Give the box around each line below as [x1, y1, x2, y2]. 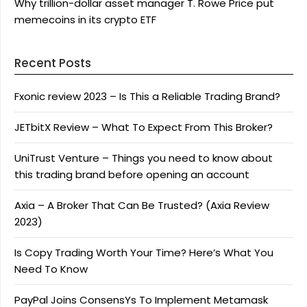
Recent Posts [14, 55, 91, 71]
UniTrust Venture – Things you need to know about [14, 151, 273, 165]
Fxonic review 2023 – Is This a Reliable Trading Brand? [14, 89, 280, 103]
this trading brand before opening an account [14, 167, 249, 182]
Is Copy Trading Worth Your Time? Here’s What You [14, 245, 273, 260]
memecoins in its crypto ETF [14, 12, 156, 27]
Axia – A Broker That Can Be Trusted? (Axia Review [14, 198, 269, 212]
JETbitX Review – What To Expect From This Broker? [14, 120, 273, 134]
